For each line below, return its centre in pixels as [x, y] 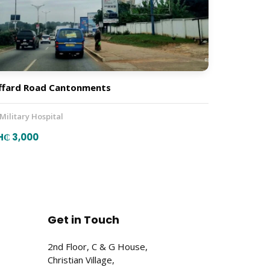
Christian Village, [81, 260]
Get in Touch [83, 220]
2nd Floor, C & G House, [98, 247]
